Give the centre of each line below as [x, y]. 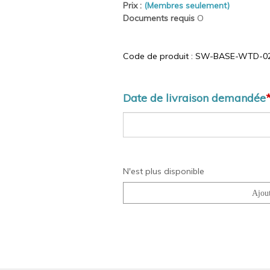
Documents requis [159, 18]
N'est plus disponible [165, 171]
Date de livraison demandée [194, 98]
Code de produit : [158, 56]
